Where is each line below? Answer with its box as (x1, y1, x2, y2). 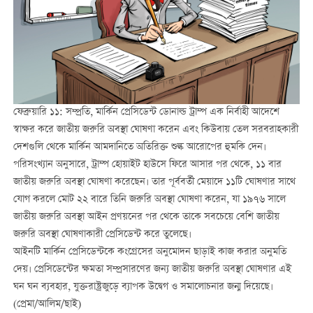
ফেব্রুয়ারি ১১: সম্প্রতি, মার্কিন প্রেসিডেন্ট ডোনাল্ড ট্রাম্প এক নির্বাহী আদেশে (13, 105, 279, 121)
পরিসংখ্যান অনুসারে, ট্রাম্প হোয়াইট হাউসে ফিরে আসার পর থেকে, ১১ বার (13, 157, 282, 173)
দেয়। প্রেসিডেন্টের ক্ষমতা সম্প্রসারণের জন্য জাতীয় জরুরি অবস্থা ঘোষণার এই (13, 262, 291, 278)
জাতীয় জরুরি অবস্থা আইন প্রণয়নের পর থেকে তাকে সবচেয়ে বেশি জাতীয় (13, 210, 279, 226)
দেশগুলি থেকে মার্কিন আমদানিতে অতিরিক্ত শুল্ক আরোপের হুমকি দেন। (13, 140, 266, 156)
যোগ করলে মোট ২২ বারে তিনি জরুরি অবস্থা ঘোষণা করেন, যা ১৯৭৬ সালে (13, 192, 286, 208)
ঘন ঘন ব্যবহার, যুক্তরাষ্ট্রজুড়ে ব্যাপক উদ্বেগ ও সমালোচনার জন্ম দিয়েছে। (13, 279, 273, 296)
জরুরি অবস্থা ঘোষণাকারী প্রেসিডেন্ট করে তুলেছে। (13, 227, 191, 243)
